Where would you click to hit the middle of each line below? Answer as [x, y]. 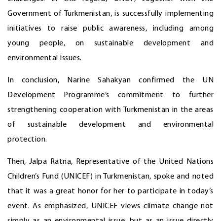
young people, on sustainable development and [110, 43]
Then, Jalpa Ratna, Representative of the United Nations [110, 162]
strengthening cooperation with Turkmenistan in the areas [110, 110]
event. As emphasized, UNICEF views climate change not [110, 206]
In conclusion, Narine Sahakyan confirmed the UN [110, 80]
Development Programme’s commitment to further [110, 95]
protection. [27, 139]
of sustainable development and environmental [110, 125]
